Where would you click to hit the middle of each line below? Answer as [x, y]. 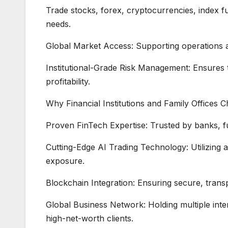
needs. [58, 24]
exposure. [65, 161]
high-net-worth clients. [90, 218]
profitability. [68, 81]
